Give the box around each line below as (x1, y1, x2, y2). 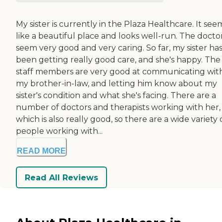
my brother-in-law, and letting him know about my (16, 79, 217, 89)
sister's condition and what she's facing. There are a (16, 91, 216, 101)
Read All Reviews (25, 172, 98, 182)
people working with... (16, 126, 103, 136)
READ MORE (17, 147, 66, 156)
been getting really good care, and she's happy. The (16, 55, 221, 65)
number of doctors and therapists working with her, (16, 103, 221, 112)
